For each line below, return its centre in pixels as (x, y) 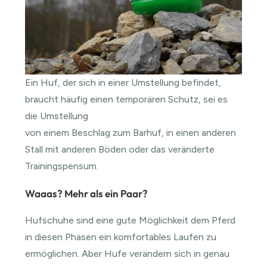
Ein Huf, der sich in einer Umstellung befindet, (123, 82)
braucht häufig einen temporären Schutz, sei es (127, 99)
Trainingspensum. (62, 166)
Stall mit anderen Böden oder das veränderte (120, 149)
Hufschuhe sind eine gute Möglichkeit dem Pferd (131, 220)
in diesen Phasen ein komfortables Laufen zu (121, 237)
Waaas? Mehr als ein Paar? (87, 193)
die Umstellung (57, 116)
